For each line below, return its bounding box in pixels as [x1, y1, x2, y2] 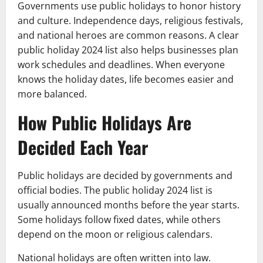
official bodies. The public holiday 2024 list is [18, 183, 213, 197]
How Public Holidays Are [18, 109, 191, 136]
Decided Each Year [18, 133, 148, 160]
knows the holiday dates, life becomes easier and [18, 72, 234, 86]
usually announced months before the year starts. [18, 198, 240, 211]
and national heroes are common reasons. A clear [18, 28, 239, 42]
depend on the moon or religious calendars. [18, 227, 213, 241]
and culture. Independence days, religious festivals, [18, 14, 243, 27]
